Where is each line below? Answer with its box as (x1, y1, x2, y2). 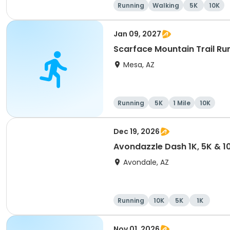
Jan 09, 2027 (113, 29, 161, 39)
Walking (152, 1, 179, 10)
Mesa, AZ (123, 60, 155, 70)
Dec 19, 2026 (113, 126, 160, 137)
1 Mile (173, 99, 190, 107)
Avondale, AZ (123, 157, 169, 167)
